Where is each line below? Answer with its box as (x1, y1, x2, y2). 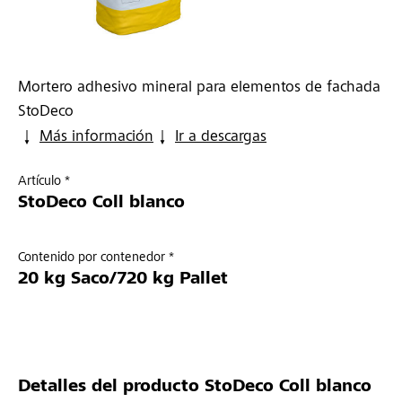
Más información (39, 129, 153, 146)
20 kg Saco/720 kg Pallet (18, 271, 228, 290)
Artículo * (18, 175, 70, 189)
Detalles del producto (18, 379, 199, 398)
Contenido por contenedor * (18, 251, 174, 266)
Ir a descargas (175, 129, 267, 146)
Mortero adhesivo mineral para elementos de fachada (18, 80, 380, 97)
